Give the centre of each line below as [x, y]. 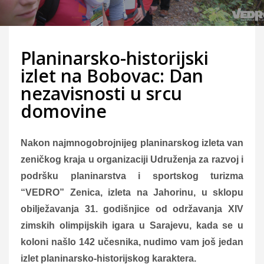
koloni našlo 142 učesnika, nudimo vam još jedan [132, 242]
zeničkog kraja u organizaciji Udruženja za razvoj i [132, 159]
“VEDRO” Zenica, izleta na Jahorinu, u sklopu [132, 192]
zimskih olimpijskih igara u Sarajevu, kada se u [132, 225]
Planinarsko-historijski [115, 58]
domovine [64, 111]
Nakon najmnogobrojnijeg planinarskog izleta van [132, 143]
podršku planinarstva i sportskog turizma [132, 176]
